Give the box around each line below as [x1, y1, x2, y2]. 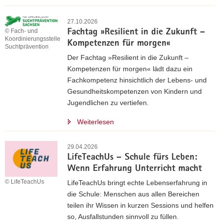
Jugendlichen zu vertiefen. [67, 99, 149, 107]
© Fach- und [5, 27, 38, 34]
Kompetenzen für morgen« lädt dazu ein [67, 65, 192, 73]
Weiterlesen [77, 118, 114, 126]
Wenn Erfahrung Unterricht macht [67, 165, 202, 174]
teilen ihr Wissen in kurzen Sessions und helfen [67, 201, 214, 209]
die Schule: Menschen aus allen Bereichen [67, 190, 199, 198]
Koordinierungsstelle [5, 35, 60, 42]
